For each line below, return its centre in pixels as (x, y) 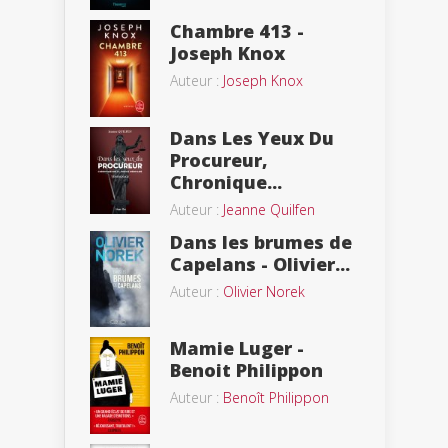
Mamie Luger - (237, 348)
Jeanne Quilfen (269, 209)
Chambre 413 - (237, 30)
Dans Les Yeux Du (252, 137)
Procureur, (219, 159)
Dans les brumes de (261, 241)
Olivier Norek (264, 291)
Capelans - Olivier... (260, 263)
